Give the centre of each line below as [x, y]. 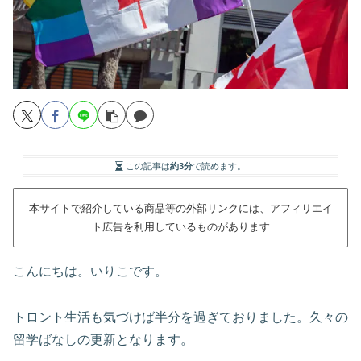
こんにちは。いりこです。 [90, 271]
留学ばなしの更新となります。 [103, 339]
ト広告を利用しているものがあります [180, 226]
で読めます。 [219, 166]
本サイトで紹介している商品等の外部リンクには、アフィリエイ [180, 208]
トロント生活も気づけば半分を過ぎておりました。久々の [180, 317]
